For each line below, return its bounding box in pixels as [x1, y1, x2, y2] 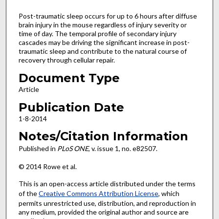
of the [18, 189, 39, 197]
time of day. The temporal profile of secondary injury [18, 29, 176, 38]
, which [158, 189, 179, 197]
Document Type [18, 71, 120, 85]
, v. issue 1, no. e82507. [88, 144, 157, 153]
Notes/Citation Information [18, 129, 188, 144]
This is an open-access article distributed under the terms [18, 179, 196, 188]
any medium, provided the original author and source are [18, 207, 189, 216]
